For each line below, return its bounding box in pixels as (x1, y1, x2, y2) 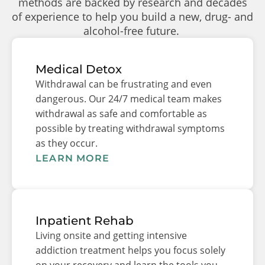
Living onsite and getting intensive (35, 228, 187, 242)
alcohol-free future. (83, 23, 182, 38)
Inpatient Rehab (35, 213, 134, 228)
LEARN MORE (35, 152, 109, 164)
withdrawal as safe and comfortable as (35, 106, 207, 120)
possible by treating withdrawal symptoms (35, 121, 225, 135)
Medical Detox (35, 62, 122, 76)
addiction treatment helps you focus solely (35, 243, 225, 257)
